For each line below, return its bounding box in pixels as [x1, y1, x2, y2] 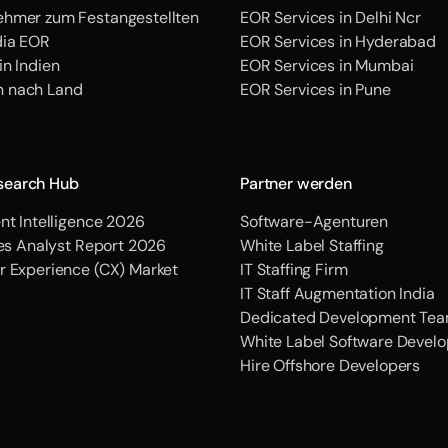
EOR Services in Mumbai [240, 55, 414, 76]
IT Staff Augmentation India [240, 283, 435, 304]
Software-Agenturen [240, 211, 389, 232]
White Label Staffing [240, 235, 384, 256]
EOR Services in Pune [240, 79, 391, 100]
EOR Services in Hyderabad [240, 31, 436, 52]
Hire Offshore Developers [240, 355, 421, 376]
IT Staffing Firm [240, 259, 348, 280]
